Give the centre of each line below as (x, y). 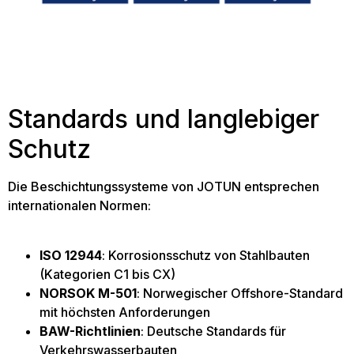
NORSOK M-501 (88, 294)
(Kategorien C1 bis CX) (107, 275)
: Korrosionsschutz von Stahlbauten (206, 256)
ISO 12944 (71, 256)
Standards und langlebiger (164, 119)
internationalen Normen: (79, 205)
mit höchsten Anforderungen (125, 313)
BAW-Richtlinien (90, 331)
